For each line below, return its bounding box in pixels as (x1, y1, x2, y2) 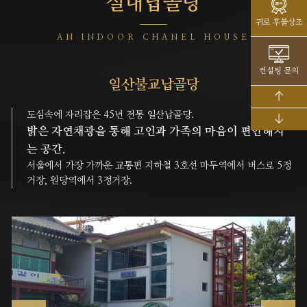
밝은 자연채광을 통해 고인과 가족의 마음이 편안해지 (26, 126, 284, 138)
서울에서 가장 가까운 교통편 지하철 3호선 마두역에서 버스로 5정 (26, 161, 291, 171)
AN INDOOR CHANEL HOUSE (57, 33, 250, 41)
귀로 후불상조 (255, 18, 303, 26)
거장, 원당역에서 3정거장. (26, 176, 132, 186)
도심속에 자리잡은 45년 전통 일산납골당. (26, 110, 194, 121)
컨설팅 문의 (259, 66, 299, 75)
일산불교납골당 (108, 77, 199, 92)
